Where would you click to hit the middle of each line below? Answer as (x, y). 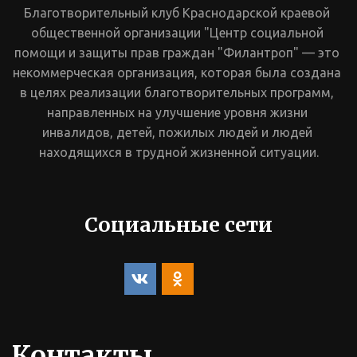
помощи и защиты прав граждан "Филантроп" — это (177, 52)
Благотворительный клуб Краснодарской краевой (177, 12)
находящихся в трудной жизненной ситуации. (178, 152)
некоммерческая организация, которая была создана (177, 72)
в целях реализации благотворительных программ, (177, 92)
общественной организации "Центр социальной (177, 32)
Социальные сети (178, 224)
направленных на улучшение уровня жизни (177, 112)
